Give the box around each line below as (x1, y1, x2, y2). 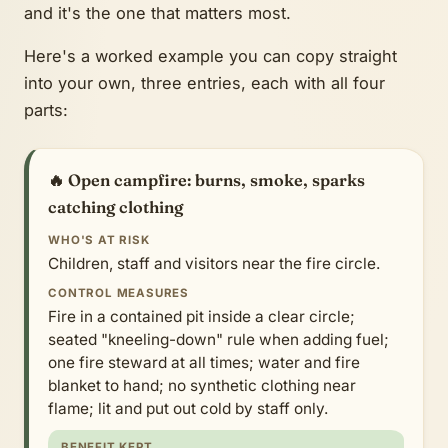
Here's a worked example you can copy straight (24, 46, 397, 67)
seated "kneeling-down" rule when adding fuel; (48, 330, 390, 350)
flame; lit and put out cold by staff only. (48, 399, 329, 419)
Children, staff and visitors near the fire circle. (48, 254, 381, 274)
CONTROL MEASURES (48, 285, 190, 300)
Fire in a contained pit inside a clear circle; (48, 307, 356, 327)
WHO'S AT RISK (48, 233, 150, 248)
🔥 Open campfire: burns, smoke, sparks (48, 169, 366, 190)
